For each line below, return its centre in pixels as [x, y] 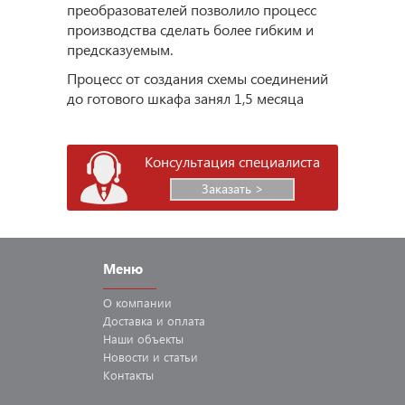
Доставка [130, 320]
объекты [160, 338]
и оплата [181, 320]
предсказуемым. [120, 49]
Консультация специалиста [232, 161]
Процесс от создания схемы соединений [198, 78]
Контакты [128, 374]
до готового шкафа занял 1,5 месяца [185, 98]
